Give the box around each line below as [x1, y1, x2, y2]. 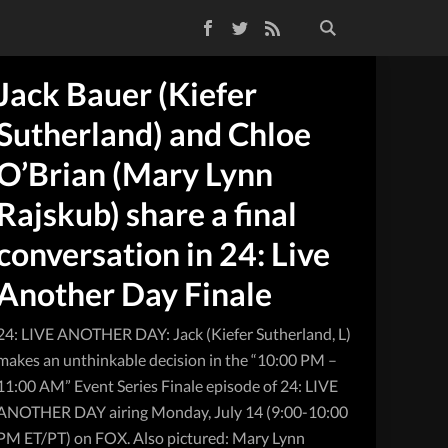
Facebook [128, 15, 195, 34]
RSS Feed [192, 15, 254, 34]
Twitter [160, 15, 210, 34]
